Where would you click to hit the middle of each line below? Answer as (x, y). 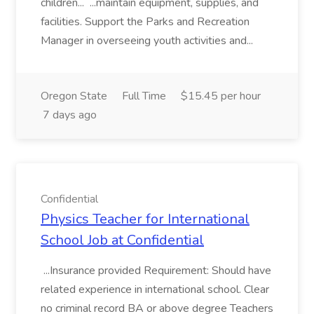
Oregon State (74, 96)
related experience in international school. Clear (155, 289)
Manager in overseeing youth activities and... (148, 41)
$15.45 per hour (221, 96)
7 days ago (70, 115)
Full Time (144, 96)
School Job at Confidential (122, 240)
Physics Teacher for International (145, 219)
